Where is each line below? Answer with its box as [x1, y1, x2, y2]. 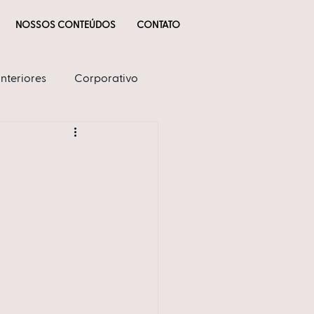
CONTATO [137, 20, 180, 30]
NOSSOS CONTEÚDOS [15, 20, 116, 30]
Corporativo [74, 74, 138, 85]
